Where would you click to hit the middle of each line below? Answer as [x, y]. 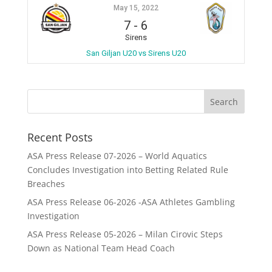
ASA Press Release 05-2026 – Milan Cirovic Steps [125, 234]
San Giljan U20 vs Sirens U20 [136, 53]
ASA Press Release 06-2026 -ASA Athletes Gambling [131, 202]
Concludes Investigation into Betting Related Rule [127, 170]
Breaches [46, 184]
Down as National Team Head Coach [101, 248]
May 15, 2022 [136, 8]
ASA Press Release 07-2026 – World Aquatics [117, 156]
